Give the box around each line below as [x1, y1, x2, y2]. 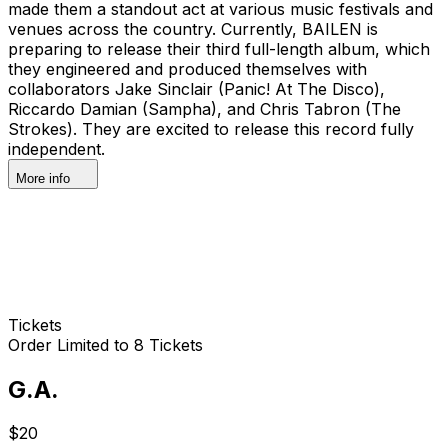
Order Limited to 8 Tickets [8, 334, 203, 355]
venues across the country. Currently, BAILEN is [8, 18, 378, 39]
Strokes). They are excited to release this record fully [8, 118, 414, 139]
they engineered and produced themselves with [8, 58, 367, 79]
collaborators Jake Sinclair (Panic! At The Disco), [8, 78, 385, 99]
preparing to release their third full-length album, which [8, 38, 430, 59]
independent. [8, 138, 105, 159]
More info [16, 170, 70, 186]
